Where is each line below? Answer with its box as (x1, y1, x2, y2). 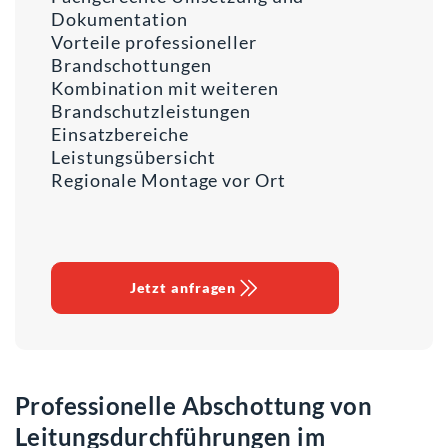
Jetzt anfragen (129, 278, 237, 296)
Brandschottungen (51, 53, 212, 76)
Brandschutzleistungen (51, 99, 251, 122)
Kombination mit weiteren (51, 76, 279, 99)
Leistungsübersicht (51, 145, 217, 168)
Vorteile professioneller (51, 30, 257, 53)
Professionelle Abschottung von (15, 390, 373, 420)
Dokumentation (51, 7, 188, 30)
